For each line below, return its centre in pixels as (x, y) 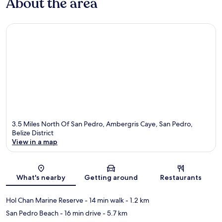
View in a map (35, 141)
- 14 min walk (104, 200)
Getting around (111, 177)
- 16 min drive (80, 213)
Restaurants (181, 177)
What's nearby (41, 177)
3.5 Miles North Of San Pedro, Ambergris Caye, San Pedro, (102, 124)
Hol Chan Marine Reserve (45, 200)
